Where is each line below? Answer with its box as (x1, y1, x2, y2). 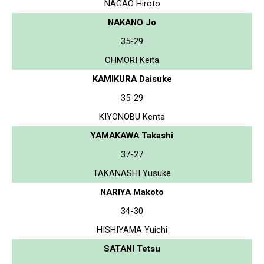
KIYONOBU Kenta (99, 111, 165, 122)
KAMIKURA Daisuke (92, 73, 172, 84)
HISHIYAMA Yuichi (97, 224, 167, 235)
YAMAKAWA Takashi (91, 130, 173, 141)
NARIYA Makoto (100, 186, 164, 197)
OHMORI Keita (105, 54, 159, 65)
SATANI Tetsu (104, 243, 160, 254)
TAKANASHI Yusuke (93, 167, 171, 179)
